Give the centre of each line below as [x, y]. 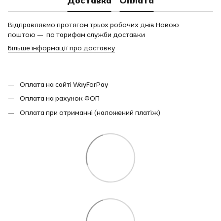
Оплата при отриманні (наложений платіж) [91, 112]
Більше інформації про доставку [61, 48]
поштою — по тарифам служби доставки [76, 35]
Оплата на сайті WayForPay [64, 84]
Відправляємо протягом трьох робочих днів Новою [93, 25]
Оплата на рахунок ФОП [60, 98]
